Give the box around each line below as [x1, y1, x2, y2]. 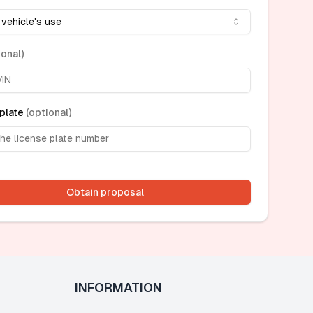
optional [28, 106, 68, 118]
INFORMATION [74, 280, 162, 295]
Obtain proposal [66, 186, 144, 198]
